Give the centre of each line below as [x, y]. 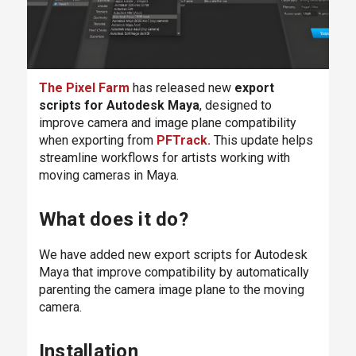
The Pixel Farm [84, 87]
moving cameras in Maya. [108, 175]
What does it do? [113, 219]
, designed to [235, 105]
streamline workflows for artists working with [164, 157]
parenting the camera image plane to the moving [171, 289]
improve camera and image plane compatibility [167, 122]
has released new [182, 87]
